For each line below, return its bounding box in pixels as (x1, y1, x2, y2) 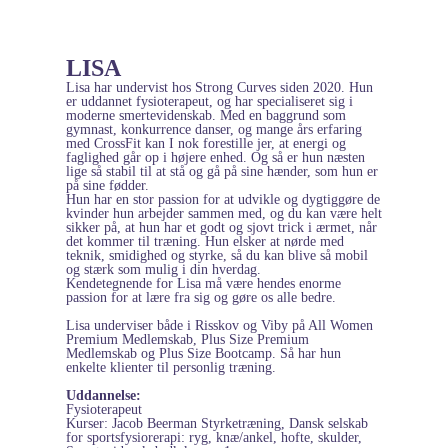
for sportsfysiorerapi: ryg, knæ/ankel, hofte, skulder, (66, 429, 362, 445)
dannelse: (84, 387, 141, 403)
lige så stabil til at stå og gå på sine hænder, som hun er (66, 163, 378, 179)
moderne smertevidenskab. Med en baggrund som (66, 107, 346, 123)
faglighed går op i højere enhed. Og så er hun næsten (66, 149, 365, 165)
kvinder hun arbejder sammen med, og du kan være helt (66, 205, 382, 221)
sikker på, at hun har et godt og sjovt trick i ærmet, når (66, 219, 377, 235)
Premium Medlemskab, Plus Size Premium (66, 331, 309, 347)
